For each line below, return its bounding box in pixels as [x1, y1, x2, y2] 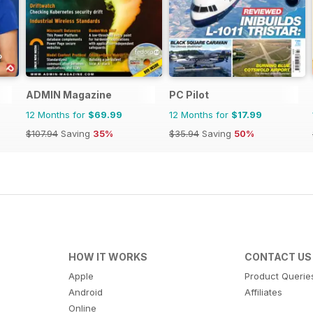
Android [68, 286, 103, 298]
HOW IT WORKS [68, 251, 147, 263]
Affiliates [245, 286, 283, 298]
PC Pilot [169, 89, 209, 101]
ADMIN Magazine [26, 89, 112, 101]
